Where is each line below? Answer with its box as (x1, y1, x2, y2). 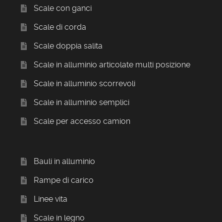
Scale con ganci (33, 3, 92, 13)
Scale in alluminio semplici (33, 97, 129, 107)
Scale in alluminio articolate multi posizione (33, 59, 190, 69)
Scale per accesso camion (33, 116, 130, 126)
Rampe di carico (33, 175, 94, 185)
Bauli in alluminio (33, 157, 95, 166)
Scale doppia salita (33, 41, 103, 51)
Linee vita (33, 194, 67, 204)
